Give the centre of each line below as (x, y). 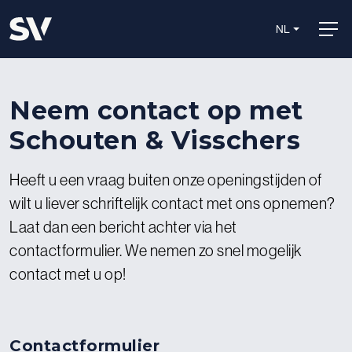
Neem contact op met (156, 110)
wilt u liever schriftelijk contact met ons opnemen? (172, 203)
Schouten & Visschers (155, 140)
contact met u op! (68, 274)
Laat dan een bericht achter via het (123, 227)
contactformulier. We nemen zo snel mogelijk (156, 250)
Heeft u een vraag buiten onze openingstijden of (166, 180)
